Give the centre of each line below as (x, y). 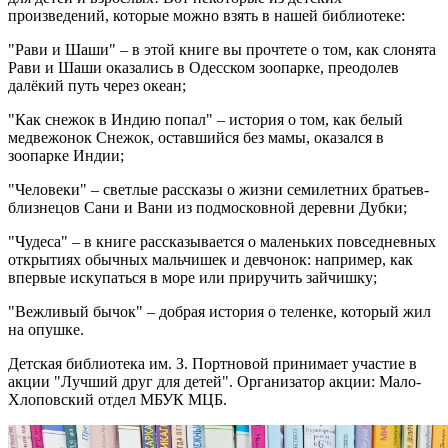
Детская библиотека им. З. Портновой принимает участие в (212, 364)
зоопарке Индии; (66, 156)
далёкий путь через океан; (97, 86)
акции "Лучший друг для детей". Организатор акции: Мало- (214, 382)
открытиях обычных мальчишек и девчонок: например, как (210, 260)
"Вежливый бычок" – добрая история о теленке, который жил (219, 312)
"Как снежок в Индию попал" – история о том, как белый (205, 120)
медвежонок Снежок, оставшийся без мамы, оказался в (196, 138)
